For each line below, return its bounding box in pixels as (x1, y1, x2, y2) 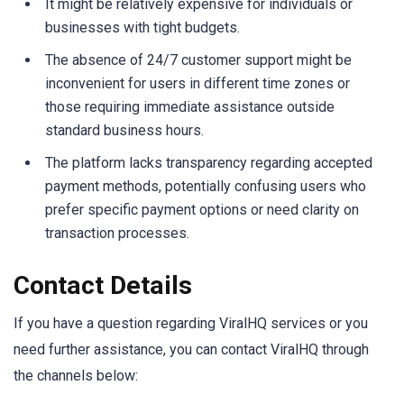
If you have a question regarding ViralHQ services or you (14, 315, 368, 333)
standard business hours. (45, 121, 204, 139)
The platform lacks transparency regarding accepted (45, 153, 372, 171)
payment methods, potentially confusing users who (45, 177, 366, 195)
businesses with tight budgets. (45, 18, 240, 36)
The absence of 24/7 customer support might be (45, 50, 352, 69)
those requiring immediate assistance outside (45, 97, 335, 115)
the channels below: (14, 367, 138, 385)
